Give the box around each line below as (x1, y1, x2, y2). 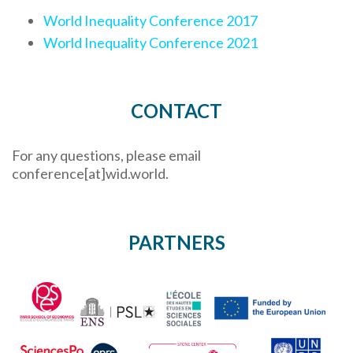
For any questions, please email (12, 147, 201, 165)
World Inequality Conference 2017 (43, 12, 260, 30)
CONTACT (131, 99, 222, 123)
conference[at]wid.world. (12, 165, 169, 183)
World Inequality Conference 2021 (43, 34, 260, 52)
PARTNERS (128, 231, 225, 255)
